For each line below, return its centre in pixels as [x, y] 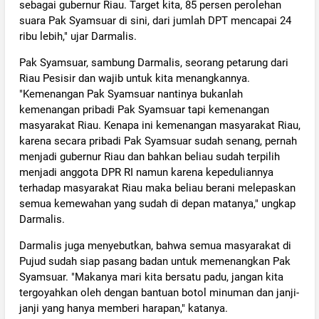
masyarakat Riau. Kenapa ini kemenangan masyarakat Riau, [159, 125]
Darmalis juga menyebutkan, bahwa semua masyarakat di [155, 246]
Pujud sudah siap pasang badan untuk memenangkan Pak [155, 262]
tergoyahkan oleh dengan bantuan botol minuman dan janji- [159, 293]
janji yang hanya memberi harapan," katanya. [123, 309]
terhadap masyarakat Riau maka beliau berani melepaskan [157, 188]
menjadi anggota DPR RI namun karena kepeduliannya [146, 172]
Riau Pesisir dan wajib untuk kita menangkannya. [134, 78]
